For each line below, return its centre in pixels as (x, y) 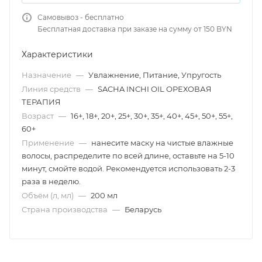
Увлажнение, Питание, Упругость (155, 75)
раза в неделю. (51, 181)
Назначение (47, 75)
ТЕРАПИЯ (41, 102)
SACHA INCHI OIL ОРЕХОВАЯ (155, 89)
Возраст (39, 116)
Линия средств (52, 89)
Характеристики (57, 54)
